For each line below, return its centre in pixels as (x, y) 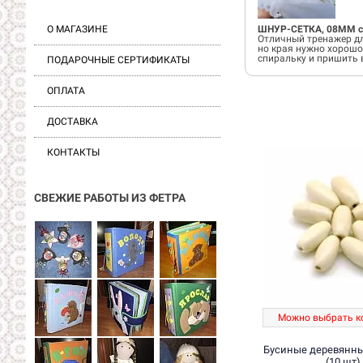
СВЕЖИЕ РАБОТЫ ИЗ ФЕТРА (111, 198)
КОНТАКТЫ (73, 152)
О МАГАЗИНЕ (77, 29)
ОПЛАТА (66, 91)
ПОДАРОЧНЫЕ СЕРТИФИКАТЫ (118, 60)
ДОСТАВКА (73, 122)
